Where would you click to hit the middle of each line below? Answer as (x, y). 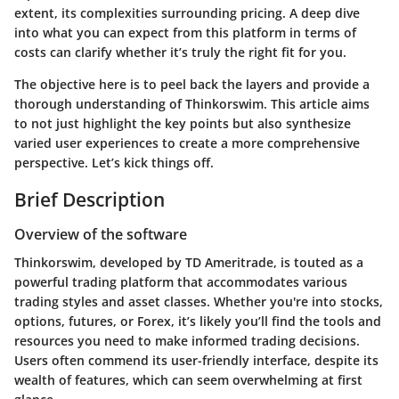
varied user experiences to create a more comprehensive (187, 142)
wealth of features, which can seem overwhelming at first (188, 380)
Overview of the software (101, 234)
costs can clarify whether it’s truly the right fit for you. (180, 52)
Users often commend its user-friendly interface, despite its (196, 361)
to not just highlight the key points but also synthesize (183, 123)
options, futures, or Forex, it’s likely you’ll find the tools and (198, 322)
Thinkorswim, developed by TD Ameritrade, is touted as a (189, 263)
